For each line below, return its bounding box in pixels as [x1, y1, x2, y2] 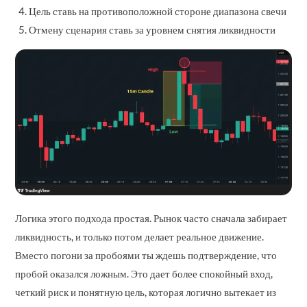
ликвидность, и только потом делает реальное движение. [15, 230, 265, 243]
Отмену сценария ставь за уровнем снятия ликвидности [29, 23, 276, 36]
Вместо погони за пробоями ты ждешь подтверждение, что [15, 249, 278, 262]
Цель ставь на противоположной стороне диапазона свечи [29, 4, 287, 17]
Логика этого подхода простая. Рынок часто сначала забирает [15, 212, 288, 225]
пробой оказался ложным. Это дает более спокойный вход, [15, 267, 273, 280]
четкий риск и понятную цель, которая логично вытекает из [15, 286, 277, 299]
